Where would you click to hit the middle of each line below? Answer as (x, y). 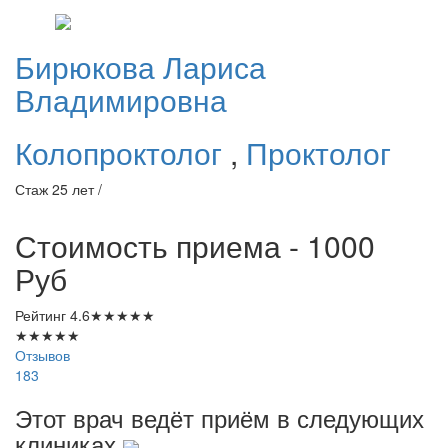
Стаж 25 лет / (58, 189)
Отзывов (42, 355)
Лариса (214, 67)
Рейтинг (42, 315)
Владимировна (121, 100)
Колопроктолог (122, 153)
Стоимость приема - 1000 (195, 246)
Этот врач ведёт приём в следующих (219, 418)
